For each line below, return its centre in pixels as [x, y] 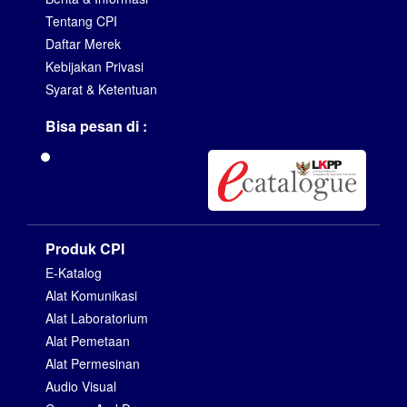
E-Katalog [74, 273]
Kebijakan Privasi [94, 67]
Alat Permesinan [93, 364]
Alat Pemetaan [88, 341]
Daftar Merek [83, 44]
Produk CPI [85, 249]
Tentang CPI [81, 21]
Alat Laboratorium [97, 318]
